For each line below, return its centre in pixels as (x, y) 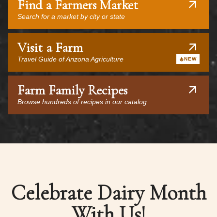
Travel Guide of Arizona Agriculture (70, 59)
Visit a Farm (50, 47)
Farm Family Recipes (72, 90)
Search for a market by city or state (71, 16)
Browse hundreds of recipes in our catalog (82, 102)
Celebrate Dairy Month (108, 193)
